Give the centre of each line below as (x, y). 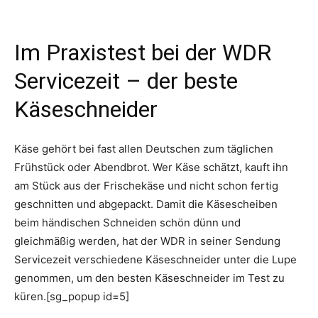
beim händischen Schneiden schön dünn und (127, 223)
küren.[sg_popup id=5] (72, 297)
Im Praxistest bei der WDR (143, 53)
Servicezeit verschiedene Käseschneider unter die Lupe (155, 260)
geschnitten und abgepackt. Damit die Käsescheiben (146, 204)
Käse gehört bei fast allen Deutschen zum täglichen (144, 149)
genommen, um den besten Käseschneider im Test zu (149, 278)
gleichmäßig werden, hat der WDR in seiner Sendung (147, 241)
